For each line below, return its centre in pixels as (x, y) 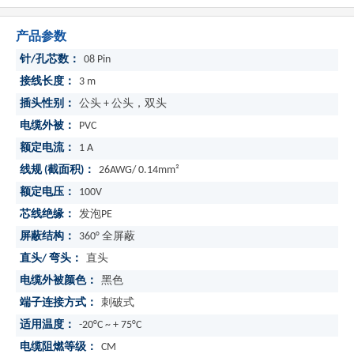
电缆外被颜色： (58, 281)
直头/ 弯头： (51, 259)
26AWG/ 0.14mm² (139, 170)
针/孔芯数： (50, 60)
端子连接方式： (58, 303)
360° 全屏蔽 (107, 237)
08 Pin (97, 60)
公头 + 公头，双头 (123, 104)
